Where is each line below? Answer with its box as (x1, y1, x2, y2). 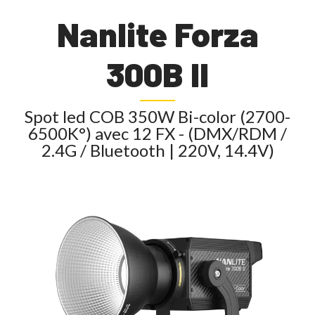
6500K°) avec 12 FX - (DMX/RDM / (28, 123, 287, 143)
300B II (106, 53, 209, 95)
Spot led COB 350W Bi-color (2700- (25, 106, 290, 127)
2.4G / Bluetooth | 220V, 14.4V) (41, 140, 274, 160)
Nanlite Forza (56, 13, 259, 55)
